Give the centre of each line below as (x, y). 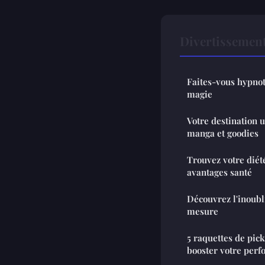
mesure (203, 211)
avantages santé (219, 172)
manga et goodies (223, 133)
